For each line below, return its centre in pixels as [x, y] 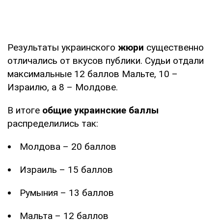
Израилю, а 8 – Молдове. [63, 87]
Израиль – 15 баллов [66, 169]
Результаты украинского [63, 47]
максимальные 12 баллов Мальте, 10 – [93, 74]
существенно [175, 47]
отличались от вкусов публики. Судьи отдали [106, 60]
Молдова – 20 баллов [68, 146]
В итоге [25, 110]
